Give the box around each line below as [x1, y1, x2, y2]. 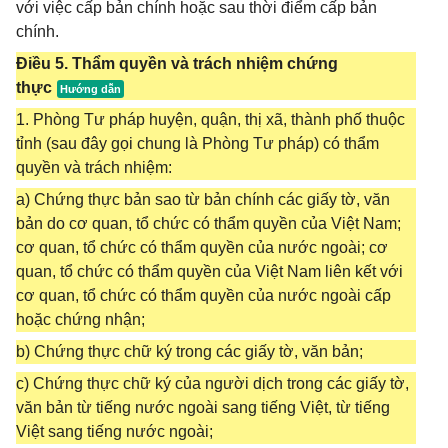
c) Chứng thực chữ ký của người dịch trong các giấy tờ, [16, 375, 409, 392]
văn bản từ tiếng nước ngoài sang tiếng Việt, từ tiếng [16, 399, 390, 416]
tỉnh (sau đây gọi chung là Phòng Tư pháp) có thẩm [16, 135, 379, 152]
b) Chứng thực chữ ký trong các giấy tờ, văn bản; [16, 343, 363, 360]
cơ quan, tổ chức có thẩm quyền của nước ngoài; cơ [16, 239, 388, 256]
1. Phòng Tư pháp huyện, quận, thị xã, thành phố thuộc [16, 111, 405, 128]
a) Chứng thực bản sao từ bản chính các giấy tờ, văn [16, 191, 390, 208]
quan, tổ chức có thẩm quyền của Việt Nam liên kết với [16, 263, 403, 280]
